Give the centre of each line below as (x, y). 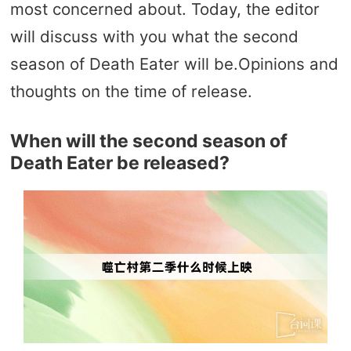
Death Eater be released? (119, 163)
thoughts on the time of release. (131, 91)
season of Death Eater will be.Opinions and (174, 63)
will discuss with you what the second (154, 36)
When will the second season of (148, 141)
